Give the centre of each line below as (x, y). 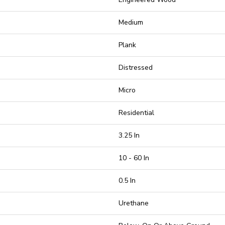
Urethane (134, 203)
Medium (131, 22)
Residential (136, 113)
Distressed (136, 68)
